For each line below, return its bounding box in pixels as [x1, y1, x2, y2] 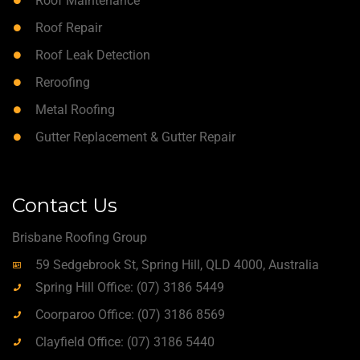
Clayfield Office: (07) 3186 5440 [35, 333, 215, 350]
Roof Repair [35, 19, 103, 35]
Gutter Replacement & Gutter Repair [35, 129, 236, 145]
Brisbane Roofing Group [12, 229, 147, 245]
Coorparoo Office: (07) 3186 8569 [35, 306, 226, 322]
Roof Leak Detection [35, 47, 151, 63]
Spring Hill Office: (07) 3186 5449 [35, 279, 225, 295]
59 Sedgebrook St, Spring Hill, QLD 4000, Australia [35, 256, 320, 272]
